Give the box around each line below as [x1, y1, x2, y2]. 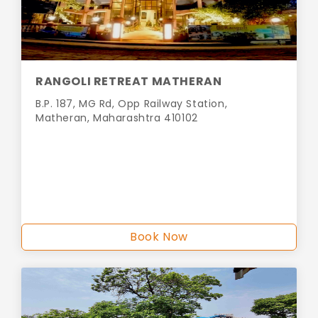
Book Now [130, 229, 188, 246]
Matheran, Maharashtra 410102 [35, 111, 198, 126]
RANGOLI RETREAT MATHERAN [35, 73, 222, 90]
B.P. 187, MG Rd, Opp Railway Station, [35, 97, 228, 111]
